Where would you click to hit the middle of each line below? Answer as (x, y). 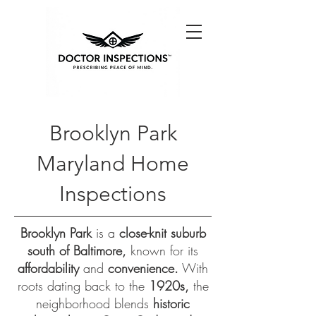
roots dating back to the (83, 286)
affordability (50, 268)
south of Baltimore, (77, 250)
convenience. (143, 268)
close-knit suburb (162, 233)
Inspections (113, 194)
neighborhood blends (95, 303)
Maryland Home (113, 164)
